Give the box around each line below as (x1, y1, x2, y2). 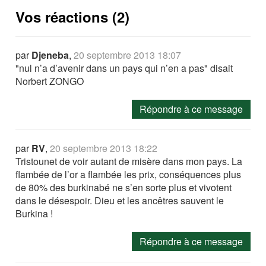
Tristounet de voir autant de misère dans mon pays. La (15, 154, 243, 169)
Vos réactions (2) (15, 7, 130, 27)
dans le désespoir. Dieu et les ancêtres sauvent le (15, 194, 224, 208)
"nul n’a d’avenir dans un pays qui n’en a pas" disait (15, 61, 233, 75)
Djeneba (31, 48, 69, 62)
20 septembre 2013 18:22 (50, 141, 158, 156)
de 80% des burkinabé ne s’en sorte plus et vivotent (15, 180, 232, 195)
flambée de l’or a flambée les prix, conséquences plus (15, 167, 242, 182)
